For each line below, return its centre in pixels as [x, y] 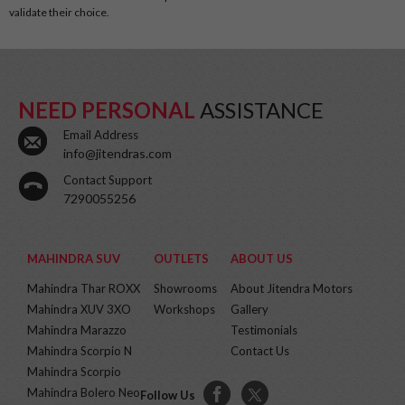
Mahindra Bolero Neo [84, 393]
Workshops [184, 310]
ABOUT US [262, 259]
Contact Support [108, 180]
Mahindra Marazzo [77, 330]
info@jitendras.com [118, 154]
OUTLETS [181, 259]
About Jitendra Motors [292, 289]
